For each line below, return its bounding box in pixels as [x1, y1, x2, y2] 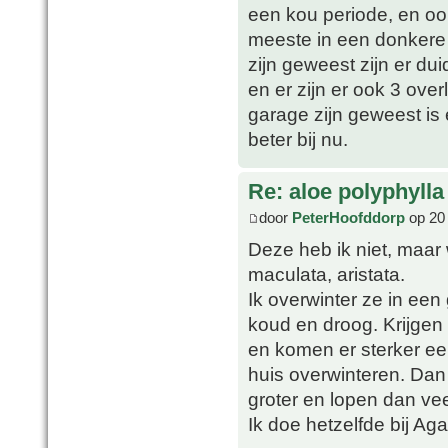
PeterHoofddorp [292, 208, 405, 226]
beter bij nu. [248, 128, 348, 151]
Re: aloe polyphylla [248, 179, 444, 205]
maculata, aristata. [248, 262, 405, 285]
